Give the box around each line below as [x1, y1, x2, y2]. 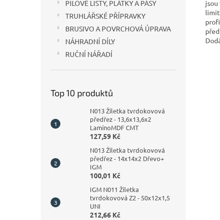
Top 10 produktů [51, 87, 113, 98]
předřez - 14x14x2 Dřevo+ [90, 154, 164, 163]
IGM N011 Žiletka [90, 185, 139, 193]
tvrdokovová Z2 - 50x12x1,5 [90, 193, 170, 202]
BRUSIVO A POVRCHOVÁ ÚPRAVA [65, 24, 171, 33]
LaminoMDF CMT [90, 123, 138, 132]
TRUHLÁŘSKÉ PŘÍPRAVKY [65, 11, 145, 20]
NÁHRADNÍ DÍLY [65, 37, 115, 46]
